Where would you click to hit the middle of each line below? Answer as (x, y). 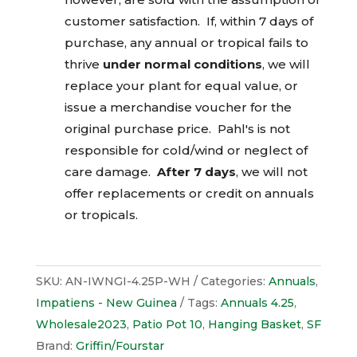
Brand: (55, 345)
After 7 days (196, 171)
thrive (82, 64)
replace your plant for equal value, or (181, 85)
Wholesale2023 (81, 324)
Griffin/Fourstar (120, 345)
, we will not (271, 171)
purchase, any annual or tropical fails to (186, 42)
